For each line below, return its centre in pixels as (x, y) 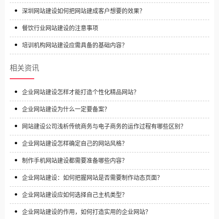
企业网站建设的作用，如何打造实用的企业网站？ (87, 212)
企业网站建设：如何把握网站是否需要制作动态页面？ (92, 178)
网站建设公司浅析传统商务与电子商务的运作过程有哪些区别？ (104, 127)
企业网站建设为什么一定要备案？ (66, 110)
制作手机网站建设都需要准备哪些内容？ (75, 161)
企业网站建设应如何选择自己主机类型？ (75, 195)
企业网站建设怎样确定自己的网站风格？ (75, 144)
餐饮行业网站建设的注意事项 (60, 29)
